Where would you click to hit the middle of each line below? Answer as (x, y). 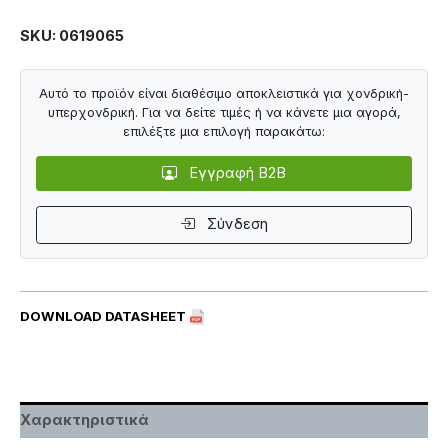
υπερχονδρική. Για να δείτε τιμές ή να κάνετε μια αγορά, (224, 113)
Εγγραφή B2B (235, 173)
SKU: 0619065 (72, 35)
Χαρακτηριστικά (84, 419)
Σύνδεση (235, 224)
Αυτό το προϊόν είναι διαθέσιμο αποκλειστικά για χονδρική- (224, 94)
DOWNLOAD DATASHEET (104, 315)
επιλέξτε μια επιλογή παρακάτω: (224, 132)
